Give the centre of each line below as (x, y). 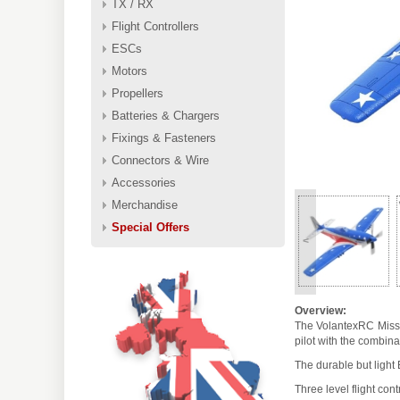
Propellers (137, 93)
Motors (129, 71)
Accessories (144, 183)
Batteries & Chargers (166, 116)
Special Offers (150, 227)
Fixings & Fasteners (164, 138)
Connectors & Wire (160, 160)
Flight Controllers (155, 26)
